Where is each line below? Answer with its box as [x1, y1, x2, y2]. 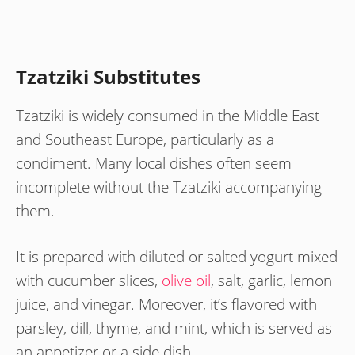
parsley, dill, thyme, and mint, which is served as [16, 318, 332, 339]
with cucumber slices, [16, 270, 162, 292]
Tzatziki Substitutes [16, 63, 200, 90]
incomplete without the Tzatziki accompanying [16, 176, 322, 197]
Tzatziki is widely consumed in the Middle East [16, 105, 319, 126]
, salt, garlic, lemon [211, 270, 332, 292]
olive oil [162, 270, 211, 292]
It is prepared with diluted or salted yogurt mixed [16, 246, 338, 268]
